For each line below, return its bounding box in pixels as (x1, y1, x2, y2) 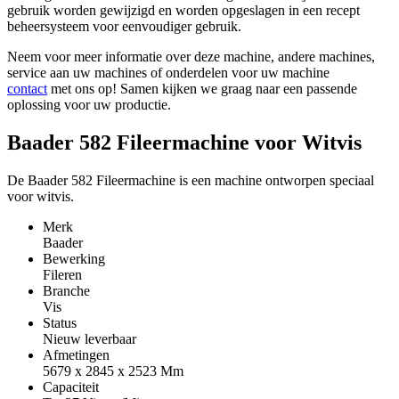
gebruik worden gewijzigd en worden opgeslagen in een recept (7, 2, 360, 18)
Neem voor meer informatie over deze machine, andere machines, (7, 48, 375, 64)
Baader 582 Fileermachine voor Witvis (7, 130, 362, 154)
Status (43, 314, 77, 330)
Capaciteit (43, 379, 99, 395)
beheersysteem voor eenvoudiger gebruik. (7, 18, 241, 34)
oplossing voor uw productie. (7, 96, 171, 112)
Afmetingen (43, 346, 110, 362)
